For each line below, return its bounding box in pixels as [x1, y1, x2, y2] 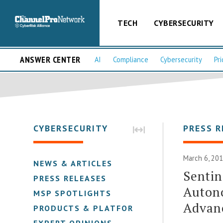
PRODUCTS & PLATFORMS [33, 203, 147, 213]
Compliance [113, 55, 148, 65]
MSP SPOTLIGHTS [33, 188, 112, 198]
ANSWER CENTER [20, 54, 81, 66]
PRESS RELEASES [33, 173, 107, 183]
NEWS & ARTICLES [33, 158, 113, 168]
